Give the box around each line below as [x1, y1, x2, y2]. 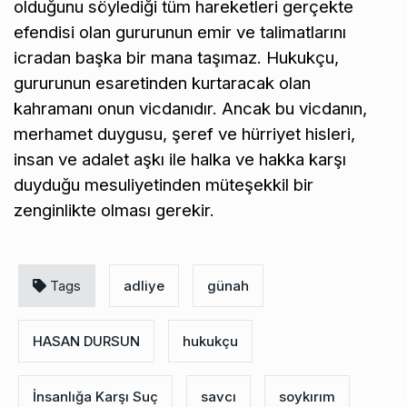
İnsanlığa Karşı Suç [33, 387, 158, 405]
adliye [124, 276, 164, 294]
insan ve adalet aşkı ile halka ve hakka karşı [14, 148, 346, 170]
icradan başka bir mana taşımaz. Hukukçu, [14, 46, 339, 68]
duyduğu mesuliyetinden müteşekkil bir [14, 174, 313, 195]
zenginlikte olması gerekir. [14, 199, 214, 221]
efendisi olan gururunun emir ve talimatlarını [14, 21, 346, 43]
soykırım [279, 387, 335, 405]
